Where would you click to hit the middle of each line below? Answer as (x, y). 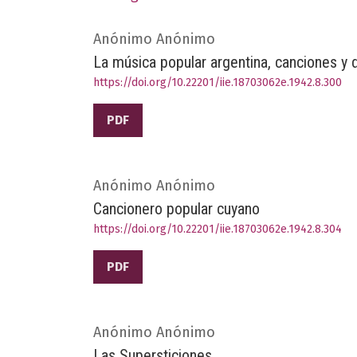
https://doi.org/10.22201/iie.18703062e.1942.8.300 (218, 82)
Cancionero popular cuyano (177, 208)
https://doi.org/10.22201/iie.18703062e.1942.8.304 (218, 229)
